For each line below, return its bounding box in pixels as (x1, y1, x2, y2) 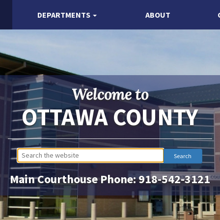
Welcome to (71, 83, 148, 104)
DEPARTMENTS (37, 10, 90, 20)
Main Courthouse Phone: (9, 171, 138, 187)
